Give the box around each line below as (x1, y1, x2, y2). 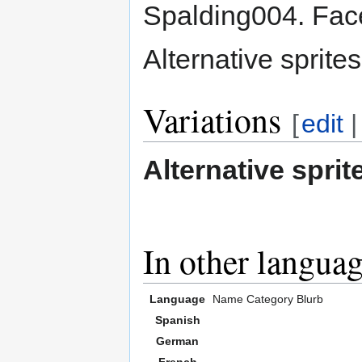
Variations (143, 96, 281, 142)
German (156, 334, 199, 347)
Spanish (154, 313, 200, 326)
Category (246, 292, 293, 305)
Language (149, 292, 205, 305)
